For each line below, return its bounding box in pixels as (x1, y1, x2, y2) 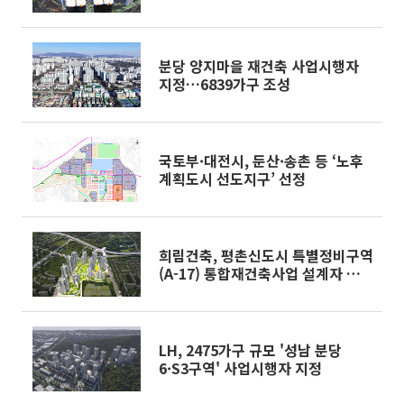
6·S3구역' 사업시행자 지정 (159, 357, 322, 379)
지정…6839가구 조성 (159, 73, 290, 95)
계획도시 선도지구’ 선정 (159, 168, 306, 189)
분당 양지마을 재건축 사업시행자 (159, 55, 359, 77)
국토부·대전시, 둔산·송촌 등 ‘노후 (159, 150, 363, 171)
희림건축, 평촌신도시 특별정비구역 (159, 244, 373, 266)
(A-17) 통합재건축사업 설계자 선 (159, 262, 360, 284)
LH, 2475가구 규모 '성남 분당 (159, 339, 342, 361)
